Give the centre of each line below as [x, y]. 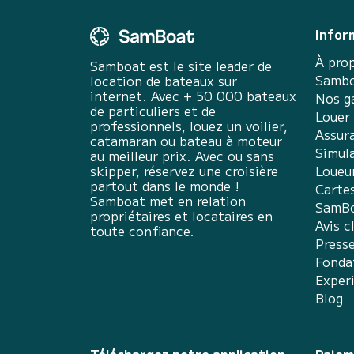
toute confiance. [142, 231]
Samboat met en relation [168, 201]
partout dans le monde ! [165, 186]
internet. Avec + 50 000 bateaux [193, 96]
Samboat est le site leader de [181, 66]
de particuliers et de [153, 111]
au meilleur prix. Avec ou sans [182, 156]
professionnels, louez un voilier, [189, 126]
